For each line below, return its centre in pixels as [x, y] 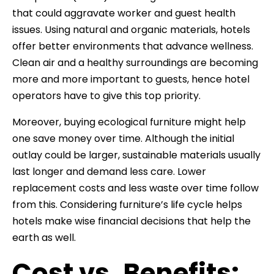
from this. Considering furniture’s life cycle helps [127, 204]
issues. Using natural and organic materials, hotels [131, 29]
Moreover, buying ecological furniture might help [129, 122]
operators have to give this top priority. [106, 95]
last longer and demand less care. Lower [109, 171]
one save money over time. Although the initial [123, 138]
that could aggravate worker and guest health [124, 13]
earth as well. [44, 237]
